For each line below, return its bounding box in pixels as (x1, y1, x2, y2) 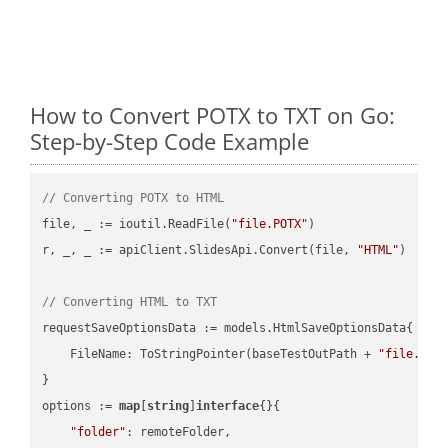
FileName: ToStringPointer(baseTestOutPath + (42, 346, 379, 361)
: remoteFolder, (126, 424, 232, 439)
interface (196, 398, 260, 413)
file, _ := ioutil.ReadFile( (42, 216, 232, 231)
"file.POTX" (231, 216, 309, 231)
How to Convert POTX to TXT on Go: (30, 99, 395, 130)
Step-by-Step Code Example (30, 125, 309, 156)
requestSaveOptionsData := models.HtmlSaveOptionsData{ (42, 320, 414, 335)
